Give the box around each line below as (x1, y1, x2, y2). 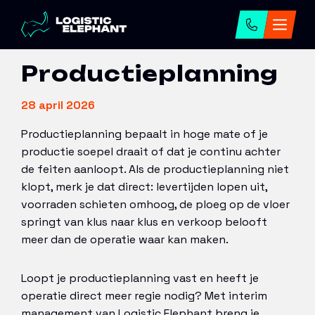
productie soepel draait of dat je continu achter (21, 144, 281, 159)
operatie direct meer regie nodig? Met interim (21, 288, 267, 303)
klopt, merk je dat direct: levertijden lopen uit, (21, 179, 267, 194)
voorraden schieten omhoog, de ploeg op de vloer (21, 197, 290, 212)
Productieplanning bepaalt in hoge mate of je (21, 127, 268, 141)
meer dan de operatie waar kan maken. (21, 232, 229, 247)
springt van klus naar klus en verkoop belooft (21, 214, 267, 229)
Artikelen (68, 13, 117, 27)
